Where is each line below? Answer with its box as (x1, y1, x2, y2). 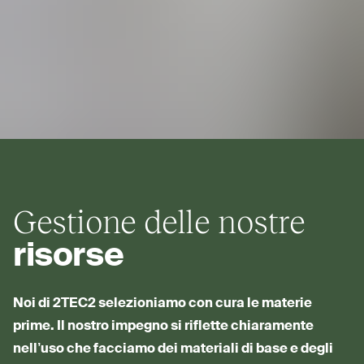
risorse (13, 240, 124, 274)
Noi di (13, 297, 53, 311)
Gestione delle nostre (13, 200, 305, 241)
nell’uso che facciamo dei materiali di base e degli (13, 343, 333, 357)
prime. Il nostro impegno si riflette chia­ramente (13, 320, 314, 334)
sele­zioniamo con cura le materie (96, 297, 312, 311)
